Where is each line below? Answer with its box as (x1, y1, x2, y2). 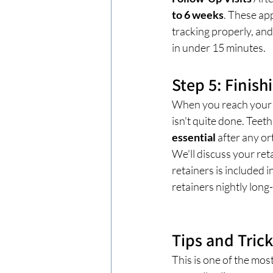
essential (172, 130, 216, 144)
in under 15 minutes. (172, 40, 266, 54)
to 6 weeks (172, 7, 224, 21)
